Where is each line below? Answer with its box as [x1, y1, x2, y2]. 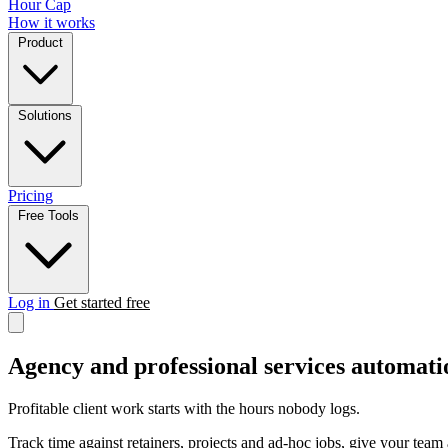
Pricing [8, 187, 53, 204]
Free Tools [18, 208, 79, 223]
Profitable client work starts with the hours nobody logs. [8, 399, 360, 417]
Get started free [54, 294, 150, 311]
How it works [8, 14, 95, 31]
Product [18, 35, 63, 50]
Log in [8, 294, 54, 311]
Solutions [18, 108, 72, 123]
